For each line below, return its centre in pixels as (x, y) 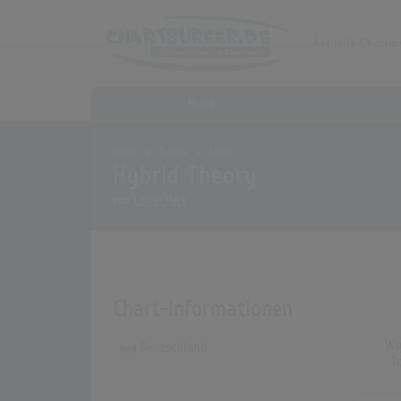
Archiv (173, 152)
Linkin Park (160, 200)
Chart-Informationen (203, 309)
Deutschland (174, 348)
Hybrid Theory (185, 176)
